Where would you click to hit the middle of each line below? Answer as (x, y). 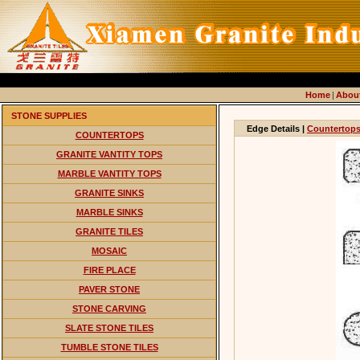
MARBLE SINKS (109, 212)
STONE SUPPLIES (49, 116)
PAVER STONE (109, 289)
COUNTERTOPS (109, 135)
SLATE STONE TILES (109, 328)
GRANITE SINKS (109, 193)
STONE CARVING (109, 309)
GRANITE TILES (109, 231)
